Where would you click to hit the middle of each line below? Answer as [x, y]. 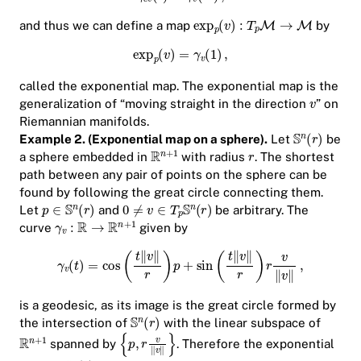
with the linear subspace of [240, 322]
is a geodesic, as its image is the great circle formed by [178, 305]
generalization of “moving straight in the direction [164, 103]
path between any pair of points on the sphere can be [173, 174]
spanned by [83, 344]
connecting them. [272, 192]
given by [162, 227]
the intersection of [75, 322]
